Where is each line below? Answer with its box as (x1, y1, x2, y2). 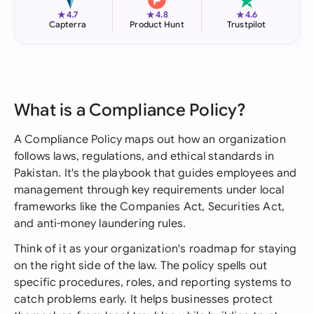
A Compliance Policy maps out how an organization (14, 132, 286, 146)
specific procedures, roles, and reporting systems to (14, 275, 292, 289)
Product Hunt (130, 19, 184, 29)
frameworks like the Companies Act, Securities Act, (14, 200, 285, 214)
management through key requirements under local (14, 183, 285, 197)
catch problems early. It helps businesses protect (14, 292, 273, 306)
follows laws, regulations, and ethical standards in (14, 149, 275, 163)
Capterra (48, 19, 86, 29)
